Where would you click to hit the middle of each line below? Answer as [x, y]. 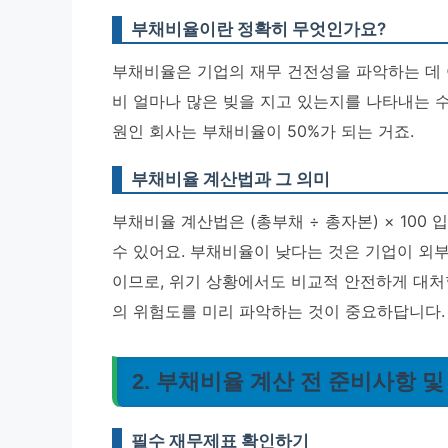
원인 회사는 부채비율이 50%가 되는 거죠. [263, 131]
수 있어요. [151, 251]
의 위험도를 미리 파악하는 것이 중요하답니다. [278, 311]
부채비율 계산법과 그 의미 [230, 179]
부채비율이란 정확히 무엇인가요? [258, 29]
